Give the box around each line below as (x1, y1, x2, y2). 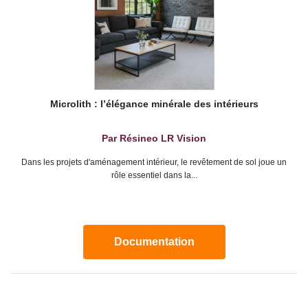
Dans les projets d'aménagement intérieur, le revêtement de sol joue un (21, 157, 287, 168)
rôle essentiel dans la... (111, 170, 197, 181)
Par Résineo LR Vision (102, 133, 206, 144)
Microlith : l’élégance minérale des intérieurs (49, 98, 258, 110)
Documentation (113, 236, 195, 248)
